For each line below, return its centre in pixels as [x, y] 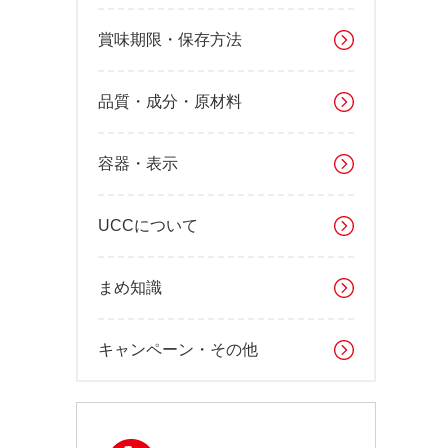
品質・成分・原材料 [170, 101]
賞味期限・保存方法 [170, 39]
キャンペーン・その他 [178, 349]
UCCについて [148, 225]
